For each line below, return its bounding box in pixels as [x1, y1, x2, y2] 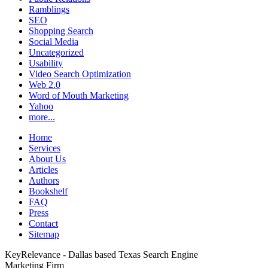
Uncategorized [29, 47, 84, 58]
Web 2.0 [29, 80, 60, 90]
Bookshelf [29, 186, 68, 197]
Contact [29, 218, 58, 229]
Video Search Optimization [29, 69, 131, 80]
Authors [29, 175, 59, 186]
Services [29, 143, 60, 154]
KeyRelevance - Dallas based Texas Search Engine [5, 249, 198, 260]
